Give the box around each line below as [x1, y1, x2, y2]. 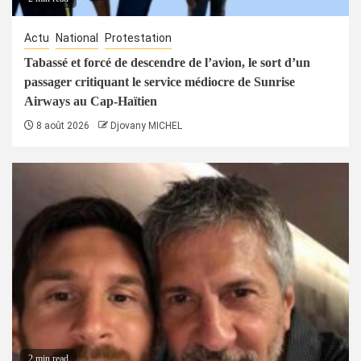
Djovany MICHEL [110, 119, 182, 131]
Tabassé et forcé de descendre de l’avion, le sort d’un [24, 55, 310, 69]
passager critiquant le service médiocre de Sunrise [24, 74, 295, 89]
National [56, 31, 98, 44]
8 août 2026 [34, 119, 89, 131]
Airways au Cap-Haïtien [24, 93, 157, 108]
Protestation [105, 31, 172, 44]
